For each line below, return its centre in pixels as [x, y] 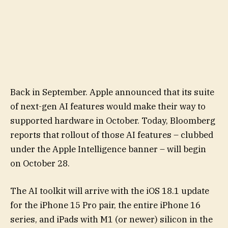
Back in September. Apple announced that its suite [112, 92]
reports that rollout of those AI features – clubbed [112, 135]
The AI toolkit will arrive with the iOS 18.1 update [110, 191]
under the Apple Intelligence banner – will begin [108, 149]
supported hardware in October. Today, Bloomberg [113, 120]
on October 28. [40, 163]
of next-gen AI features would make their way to [108, 106]
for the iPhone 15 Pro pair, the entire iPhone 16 [105, 205]
